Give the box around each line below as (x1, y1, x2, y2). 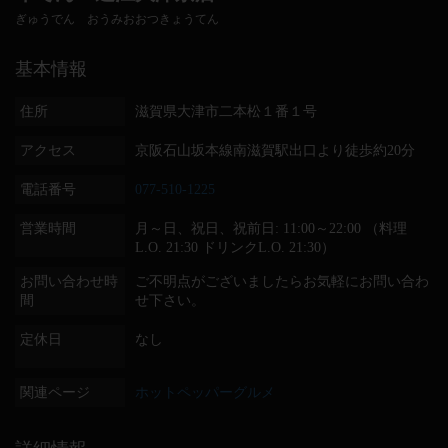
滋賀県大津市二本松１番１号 (135, 104, 317, 119)
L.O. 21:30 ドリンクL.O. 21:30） (135, 240, 335, 255)
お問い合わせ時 (20, 274, 118, 289)
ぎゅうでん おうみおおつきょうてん (15, 12, 219, 26)
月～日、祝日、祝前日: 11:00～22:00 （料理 (135, 221, 407, 236)
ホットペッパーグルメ (135, 385, 275, 400)
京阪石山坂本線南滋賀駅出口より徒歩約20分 (135, 143, 415, 158)
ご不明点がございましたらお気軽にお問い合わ (135, 274, 429, 289)
